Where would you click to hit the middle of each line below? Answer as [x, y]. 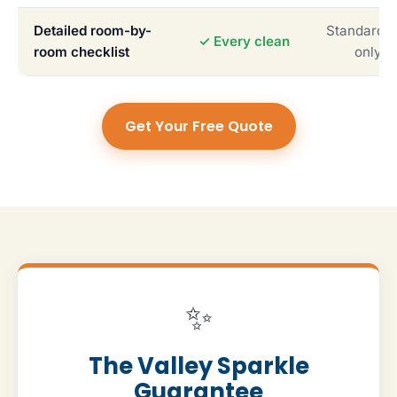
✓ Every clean [244, 41]
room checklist [82, 51]
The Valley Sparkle [198, 366]
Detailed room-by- [93, 30]
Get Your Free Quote [198, 126]
